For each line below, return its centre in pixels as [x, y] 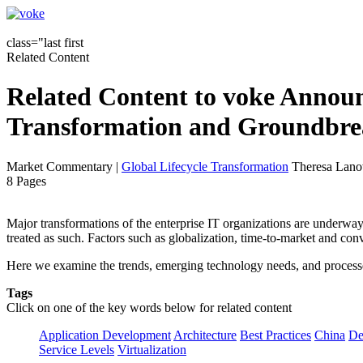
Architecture [205, 335]
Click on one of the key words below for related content [149, 307]
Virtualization [152, 349]
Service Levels [77, 349]
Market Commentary [60, 166]
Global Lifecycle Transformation [205, 166]
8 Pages [26, 181]
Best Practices [275, 335]
